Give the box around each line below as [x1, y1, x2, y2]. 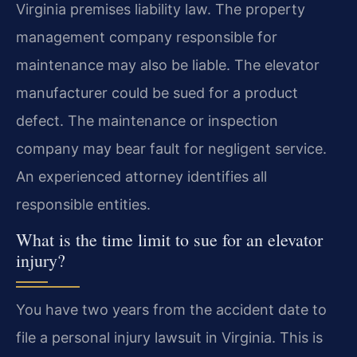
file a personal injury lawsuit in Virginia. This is [16, 329, 323, 347]
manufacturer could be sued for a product [16, 84, 298, 101]
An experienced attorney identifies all [16, 167, 267, 185]
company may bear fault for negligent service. [16, 139, 327, 157]
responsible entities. [16, 195, 151, 213]
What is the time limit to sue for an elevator [16, 228, 323, 252]
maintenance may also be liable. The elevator [16, 56, 320, 73]
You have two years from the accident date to [16, 301, 327, 319]
